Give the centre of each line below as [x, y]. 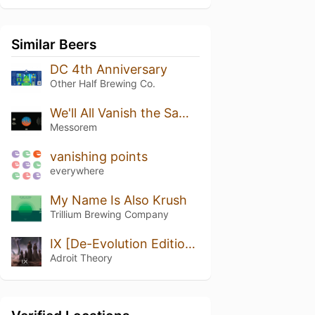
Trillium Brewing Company [109, 214]
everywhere [77, 170]
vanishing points [98, 156]
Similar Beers [54, 44]
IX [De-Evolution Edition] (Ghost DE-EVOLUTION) [190, 243]
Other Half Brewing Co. [102, 83]
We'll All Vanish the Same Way [184, 112]
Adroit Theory [81, 257]
